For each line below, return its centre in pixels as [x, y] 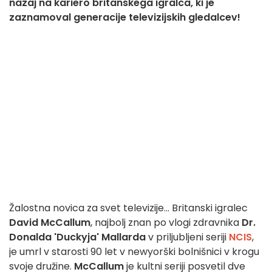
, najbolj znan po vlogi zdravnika [166, 223]
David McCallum [50, 223]
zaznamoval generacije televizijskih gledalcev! [125, 18]
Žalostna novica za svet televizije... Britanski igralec [128, 208]
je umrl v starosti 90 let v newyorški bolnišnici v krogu [134, 252]
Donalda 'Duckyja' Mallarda [77, 237]
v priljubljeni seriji [187, 237]
